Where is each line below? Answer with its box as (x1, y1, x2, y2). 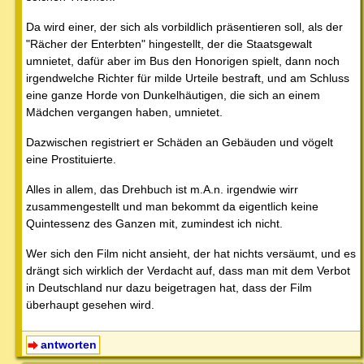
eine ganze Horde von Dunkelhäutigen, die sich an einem (26, 88, 320, 102)
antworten (40, 337, 97, 351)
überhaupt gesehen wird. (26, 297, 154, 311)
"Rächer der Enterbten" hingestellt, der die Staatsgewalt (26, 37, 312, 50)
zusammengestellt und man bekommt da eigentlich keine (26, 199, 318, 213)
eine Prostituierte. (26, 152, 116, 166)
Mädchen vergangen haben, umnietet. (26, 105, 223, 119)
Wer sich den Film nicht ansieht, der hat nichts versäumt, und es (26, 246, 356, 260)
